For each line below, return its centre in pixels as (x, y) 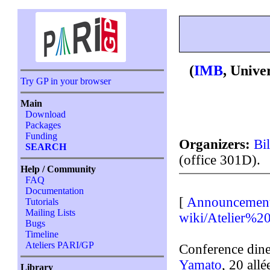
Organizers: (215, 144)
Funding (42, 136)
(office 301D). (220, 160)
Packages (43, 125)
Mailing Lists (51, 212)
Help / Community (58, 169)
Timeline (42, 234)
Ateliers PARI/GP (60, 245)
